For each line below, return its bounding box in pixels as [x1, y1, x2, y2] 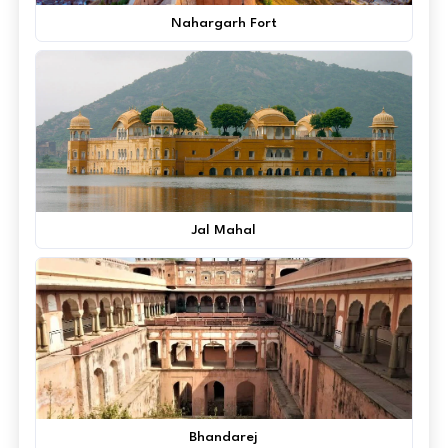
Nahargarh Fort [170, 15, 277, 30]
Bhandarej [189, 429, 259, 444]
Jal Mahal [191, 222, 256, 237]
